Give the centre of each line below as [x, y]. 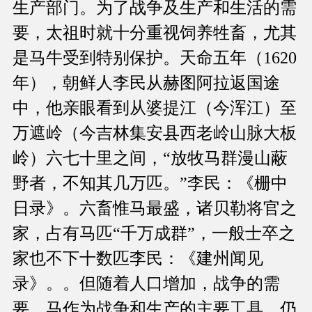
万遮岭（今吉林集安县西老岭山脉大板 [155, 133]
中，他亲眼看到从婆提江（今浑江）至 [155, 108]
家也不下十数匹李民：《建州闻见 [138, 259]
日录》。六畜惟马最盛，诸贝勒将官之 [155, 209]
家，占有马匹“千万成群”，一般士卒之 [154, 234]
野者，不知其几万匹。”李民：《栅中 [150, 184]
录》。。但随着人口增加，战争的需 [146, 284]
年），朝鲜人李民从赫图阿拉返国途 [146, 83]
